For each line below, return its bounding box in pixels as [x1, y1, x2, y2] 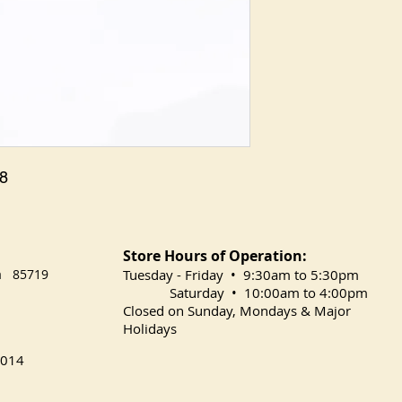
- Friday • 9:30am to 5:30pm [177, 266, 359, 284]
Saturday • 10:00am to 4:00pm [123, 284, 368, 301]
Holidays [123, 319, 177, 337]
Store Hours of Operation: [123, 246, 307, 266]
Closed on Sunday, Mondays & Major [123, 301, 351, 319]
